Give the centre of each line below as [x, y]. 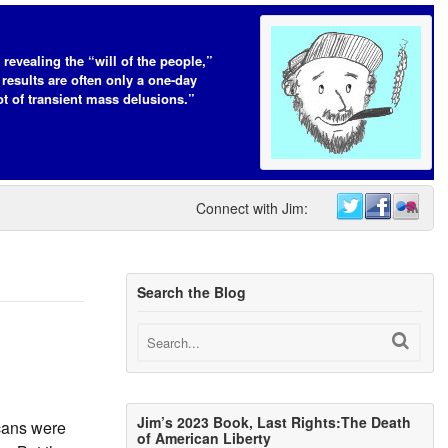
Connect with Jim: [252, 208]
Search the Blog [192, 292]
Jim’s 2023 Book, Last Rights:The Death [274, 422]
